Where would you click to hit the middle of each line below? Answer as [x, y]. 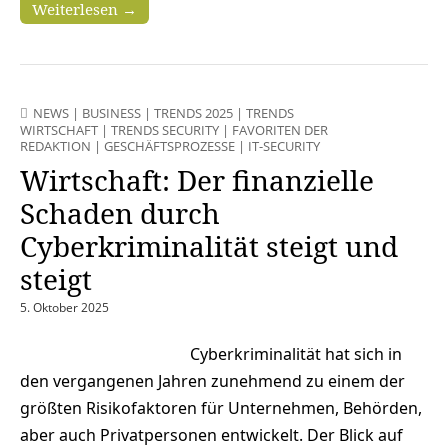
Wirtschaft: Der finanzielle [197, 180]
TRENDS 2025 [193, 113]
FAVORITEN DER [280, 130]
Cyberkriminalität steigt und [209, 246]
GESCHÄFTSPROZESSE [169, 146]
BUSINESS [111, 113]
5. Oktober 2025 [64, 308]
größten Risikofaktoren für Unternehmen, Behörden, [221, 407]
